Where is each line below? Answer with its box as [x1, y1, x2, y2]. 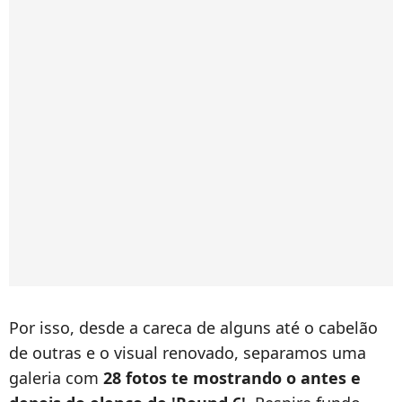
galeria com [9, 367, 103, 389]
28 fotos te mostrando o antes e [103, 367, 361, 389]
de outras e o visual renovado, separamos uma [9, 342, 366, 364]
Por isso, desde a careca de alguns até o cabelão [9, 317, 378, 339]
